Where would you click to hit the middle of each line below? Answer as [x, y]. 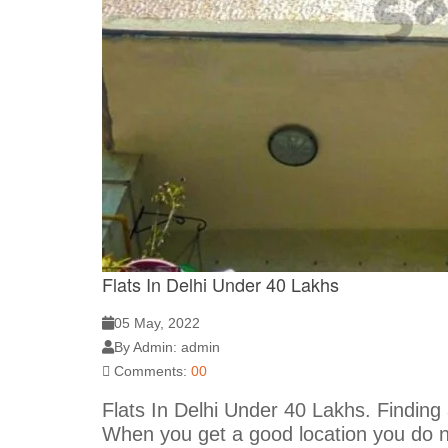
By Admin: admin [167, 346]
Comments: [150, 370]
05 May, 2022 [157, 322]
